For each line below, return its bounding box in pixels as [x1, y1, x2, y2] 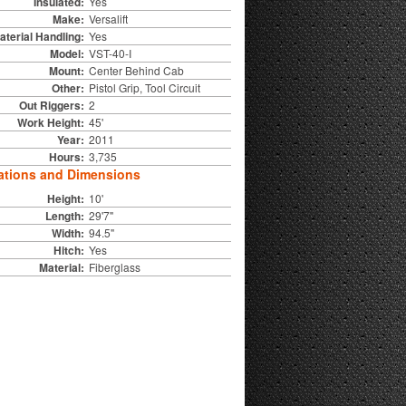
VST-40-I [88, 44, 131, 61]
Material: [38, 258, 84, 275]
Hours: [48, 148, 84, 165]
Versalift [88, 10, 128, 26]
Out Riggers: [18, 96, 84, 113]
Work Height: [16, 113, 84, 130]
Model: [49, 44, 84, 62]
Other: [51, 79, 84, 96]
